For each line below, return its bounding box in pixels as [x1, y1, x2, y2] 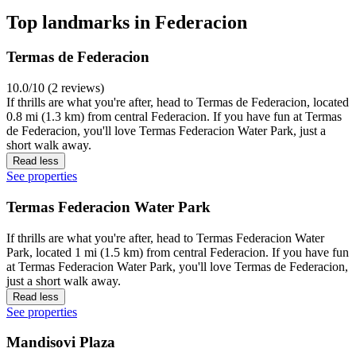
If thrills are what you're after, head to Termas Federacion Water [6, 230, 324, 245]
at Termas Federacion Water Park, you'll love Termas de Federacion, [6, 259, 348, 273]
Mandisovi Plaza [6, 334, 115, 351]
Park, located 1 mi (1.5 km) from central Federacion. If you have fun [6, 245, 349, 259]
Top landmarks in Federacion [6, 11, 247, 33]
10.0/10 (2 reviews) [6, 81, 104, 95]
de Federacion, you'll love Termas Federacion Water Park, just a [6, 124, 326, 138]
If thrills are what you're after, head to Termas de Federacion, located [6, 95, 349, 110]
